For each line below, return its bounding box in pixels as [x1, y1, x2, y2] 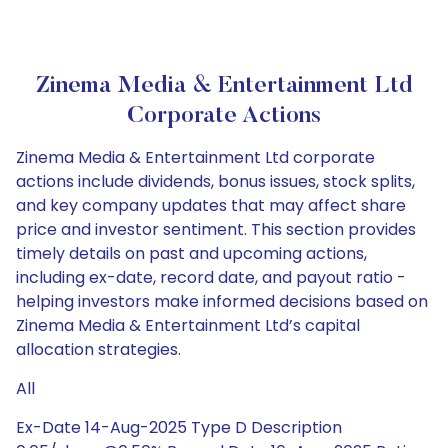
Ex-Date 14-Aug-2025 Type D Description [16, 416, 342, 439]
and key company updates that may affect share [16, 194, 406, 217]
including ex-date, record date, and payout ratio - [16, 266, 406, 289]
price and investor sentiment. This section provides [16, 218, 416, 241]
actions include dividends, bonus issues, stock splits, [16, 170, 415, 193]
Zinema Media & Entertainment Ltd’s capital [16, 314, 360, 337]
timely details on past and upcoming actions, [16, 242, 367, 265]
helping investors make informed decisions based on [16, 290, 428, 313]
